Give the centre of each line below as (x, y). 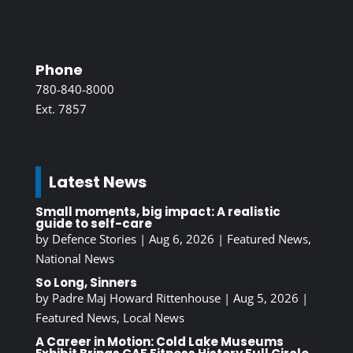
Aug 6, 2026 (181, 239)
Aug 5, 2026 (266, 298)
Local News (153, 318)
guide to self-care (93, 224)
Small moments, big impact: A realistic (158, 212)
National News (74, 259)
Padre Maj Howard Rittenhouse (136, 298)
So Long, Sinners (86, 283)
